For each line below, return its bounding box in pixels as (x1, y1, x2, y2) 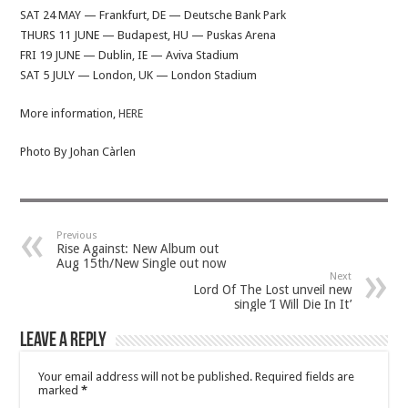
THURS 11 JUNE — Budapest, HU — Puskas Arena (20, 28, 277, 43)
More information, (20, 107, 119, 121)
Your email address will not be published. (38, 370, 253, 384)
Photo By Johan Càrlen (20, 145, 137, 159)
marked (38, 383, 82, 398)
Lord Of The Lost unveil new (192, 282, 352, 298)
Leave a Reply (20, 331, 107, 352)
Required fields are (255, 370, 355, 384)
